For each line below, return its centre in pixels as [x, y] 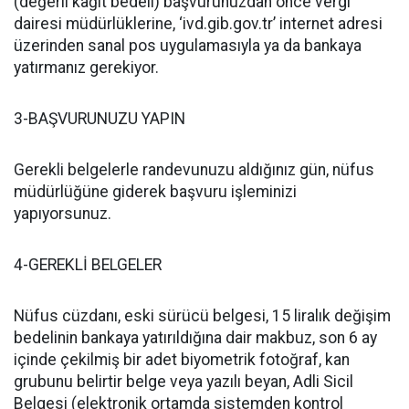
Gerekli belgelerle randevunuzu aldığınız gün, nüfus [194, 170]
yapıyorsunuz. [63, 214]
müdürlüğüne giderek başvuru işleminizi [155, 192]
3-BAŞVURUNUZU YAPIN [101, 119]
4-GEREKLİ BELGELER [89, 265]
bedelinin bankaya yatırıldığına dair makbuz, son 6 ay [195, 338]
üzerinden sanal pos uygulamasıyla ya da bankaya [188, 46]
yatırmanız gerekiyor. [86, 68]
